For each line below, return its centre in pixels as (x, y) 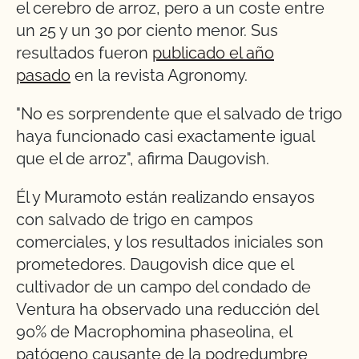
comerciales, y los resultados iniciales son (170, 242)
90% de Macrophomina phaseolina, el (154, 332)
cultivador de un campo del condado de (163, 287)
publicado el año (213, 53)
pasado (43, 76)
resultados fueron (84, 53)
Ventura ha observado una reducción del (167, 310)
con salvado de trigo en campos (135, 220)
